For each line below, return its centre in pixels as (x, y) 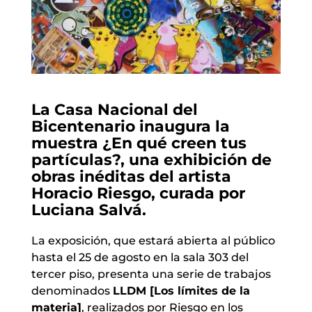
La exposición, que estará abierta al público (153, 240)
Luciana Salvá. (88, 210)
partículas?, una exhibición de (151, 159)
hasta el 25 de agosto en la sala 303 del (140, 257)
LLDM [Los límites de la (181, 290)
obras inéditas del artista (131, 176)
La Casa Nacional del (114, 109)
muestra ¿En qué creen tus (139, 143)
